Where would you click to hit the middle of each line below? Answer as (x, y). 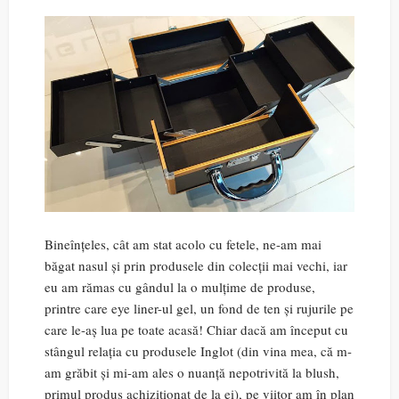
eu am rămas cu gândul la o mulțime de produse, (180, 287)
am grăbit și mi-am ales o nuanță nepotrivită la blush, (192, 373)
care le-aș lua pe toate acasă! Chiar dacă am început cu (196, 330)
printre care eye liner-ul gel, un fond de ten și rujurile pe (199, 309)
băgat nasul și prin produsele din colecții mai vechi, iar (196, 266)
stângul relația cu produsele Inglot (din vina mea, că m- (198, 351)
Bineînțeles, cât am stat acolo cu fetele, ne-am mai (183, 244)
